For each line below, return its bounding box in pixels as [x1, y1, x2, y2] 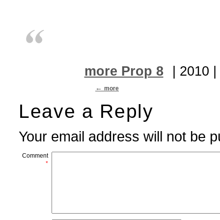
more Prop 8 [84, 63, 164, 79]
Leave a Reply [19, 100, 154, 122]
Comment [22, 152, 48, 159]
